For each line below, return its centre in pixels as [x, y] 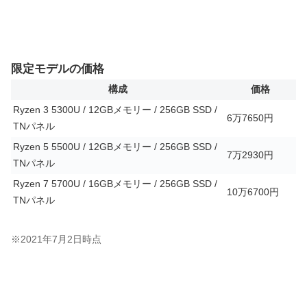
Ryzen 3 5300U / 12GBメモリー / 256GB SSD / [115, 110]
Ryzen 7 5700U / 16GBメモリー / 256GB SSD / [115, 184]
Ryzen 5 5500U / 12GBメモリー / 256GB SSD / [115, 147]
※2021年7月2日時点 [56, 240]
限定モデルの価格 [58, 69]
